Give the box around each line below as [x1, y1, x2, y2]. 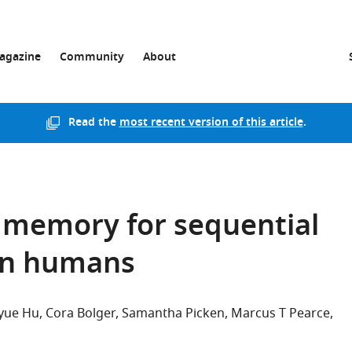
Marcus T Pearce [231, 304, 330, 323]
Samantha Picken [122, 304, 225, 323]
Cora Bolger [46, 304, 115, 323]
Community [60, 49, 124, 67]
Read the [68, 114, 119, 132]
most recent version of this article [119, 114, 303, 132]
